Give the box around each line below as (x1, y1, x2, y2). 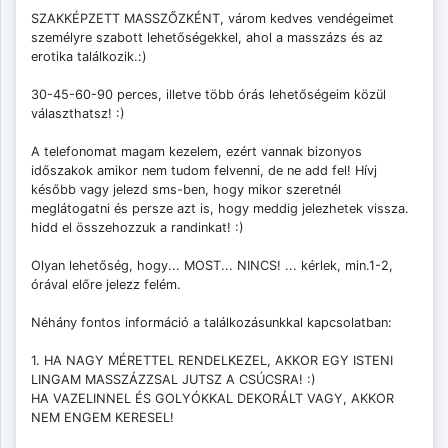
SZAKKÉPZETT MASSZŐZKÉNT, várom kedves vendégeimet (31, 11, 394, 27)
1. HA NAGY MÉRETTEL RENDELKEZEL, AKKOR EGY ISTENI (31, 353, 393, 369)
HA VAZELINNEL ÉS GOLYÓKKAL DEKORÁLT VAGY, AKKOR (31, 391, 394, 407)
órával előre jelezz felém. (31, 277, 181, 293)
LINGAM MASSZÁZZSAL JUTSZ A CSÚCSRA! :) (31, 372, 316, 388)
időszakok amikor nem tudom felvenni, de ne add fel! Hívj (31, 163, 377, 179)
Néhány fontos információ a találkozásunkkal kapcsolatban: (31, 315, 392, 331)
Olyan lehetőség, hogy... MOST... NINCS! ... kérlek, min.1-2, (31, 258, 393, 274)
